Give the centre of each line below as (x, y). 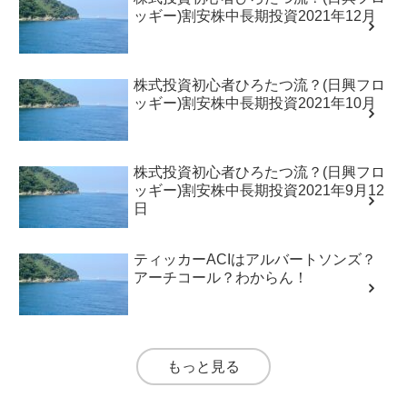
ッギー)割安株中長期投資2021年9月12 (259, 190)
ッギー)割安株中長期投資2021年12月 (255, 15)
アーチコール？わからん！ (221, 277)
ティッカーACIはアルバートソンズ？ (255, 259)
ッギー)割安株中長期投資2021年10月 (255, 103)
